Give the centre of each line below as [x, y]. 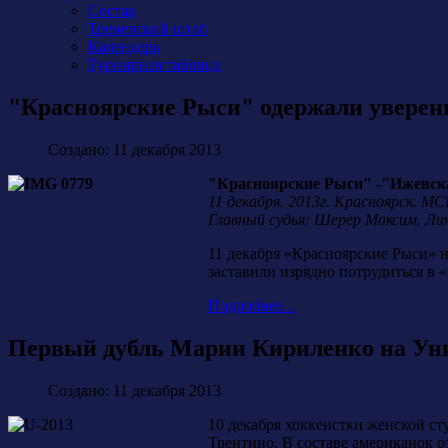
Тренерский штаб [147, 28]
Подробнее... [251, 305]
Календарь [124, 46]
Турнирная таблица [154, 64]
